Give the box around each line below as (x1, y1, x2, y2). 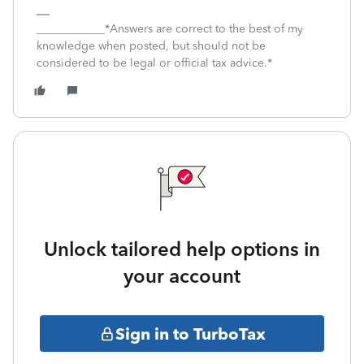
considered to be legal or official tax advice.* (37, 56, 272, 70)
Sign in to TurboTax (115, 323, 266, 344)
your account (123, 264, 240, 288)
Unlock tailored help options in (44, 237, 320, 261)
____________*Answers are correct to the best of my (37, 22, 303, 36)
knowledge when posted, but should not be (37, 39, 266, 53)
